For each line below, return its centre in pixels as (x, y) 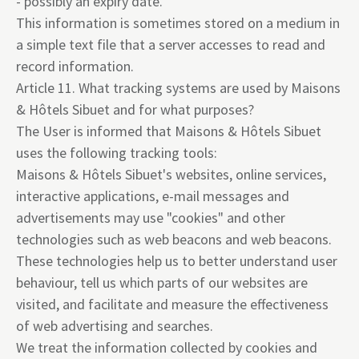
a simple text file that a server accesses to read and (171, 44)
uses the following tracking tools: (117, 153)
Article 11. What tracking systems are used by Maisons (178, 88)
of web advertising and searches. (115, 326)
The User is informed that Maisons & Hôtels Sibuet (169, 131)
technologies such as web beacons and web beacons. (174, 239)
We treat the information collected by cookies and (167, 347)
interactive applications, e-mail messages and (153, 196)
